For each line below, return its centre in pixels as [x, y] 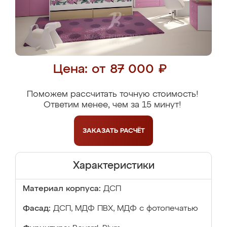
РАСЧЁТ [132, 131]
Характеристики [113, 166]
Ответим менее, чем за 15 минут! [112, 105]
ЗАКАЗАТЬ [101, 131]
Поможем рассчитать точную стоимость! [112, 94]
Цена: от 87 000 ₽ [110, 70]
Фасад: [37, 209]
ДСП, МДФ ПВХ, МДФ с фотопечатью [126, 209]
